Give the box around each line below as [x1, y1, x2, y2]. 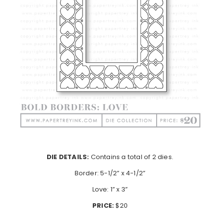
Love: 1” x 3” [92, 185, 128, 194]
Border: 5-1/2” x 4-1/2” [74, 168, 146, 178]
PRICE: [92, 201, 114, 211]
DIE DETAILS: [46, 152, 89, 162]
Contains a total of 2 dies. [89, 152, 173, 162]
